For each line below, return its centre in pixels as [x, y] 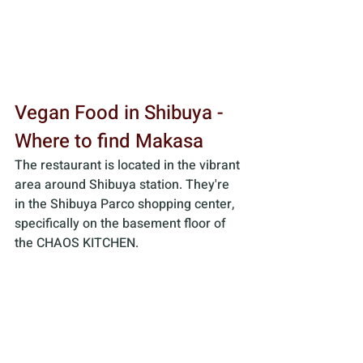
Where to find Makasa [109, 142]
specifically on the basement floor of [122, 224]
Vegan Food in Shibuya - [121, 113]
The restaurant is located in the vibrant [129, 166]
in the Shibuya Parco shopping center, [126, 205]
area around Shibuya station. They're [124, 185]
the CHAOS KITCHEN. [78, 243]
